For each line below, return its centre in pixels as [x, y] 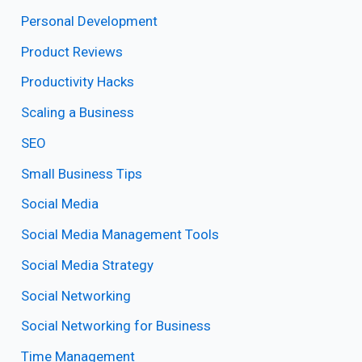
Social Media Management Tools [120, 235]
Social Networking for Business [116, 326]
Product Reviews [72, 51]
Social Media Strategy [88, 265]
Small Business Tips [82, 173]
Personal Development [90, 21]
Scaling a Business [78, 113]
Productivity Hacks [78, 82]
